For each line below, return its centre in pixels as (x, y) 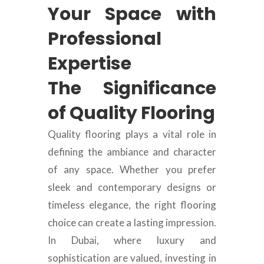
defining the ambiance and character (132, 152)
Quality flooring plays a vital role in (132, 134)
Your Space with (132, 14)
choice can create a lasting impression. (132, 223)
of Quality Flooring (131, 113)
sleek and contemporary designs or (132, 187)
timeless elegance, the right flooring (132, 205)
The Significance (132, 89)
